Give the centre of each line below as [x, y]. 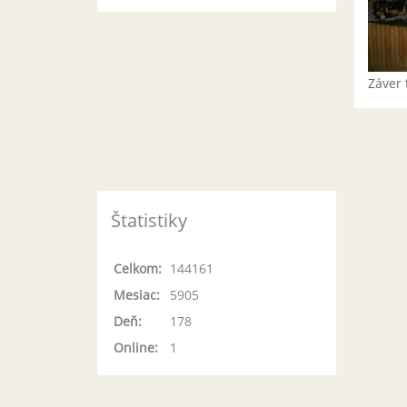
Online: [136, 347]
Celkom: [138, 268]
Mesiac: [137, 295]
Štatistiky [149, 220]
